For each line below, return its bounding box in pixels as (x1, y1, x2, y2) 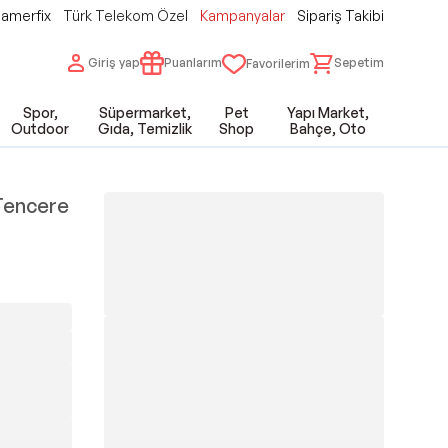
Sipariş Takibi (297, 7, 384, 24)
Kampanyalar (200, 7, 285, 24)
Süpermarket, (99, 104, 191, 121)
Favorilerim (246, 56, 310, 71)
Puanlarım (164, 54, 222, 70)
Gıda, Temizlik (98, 120, 192, 137)
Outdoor (11, 120, 70, 137)
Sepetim (334, 54, 384, 70)
